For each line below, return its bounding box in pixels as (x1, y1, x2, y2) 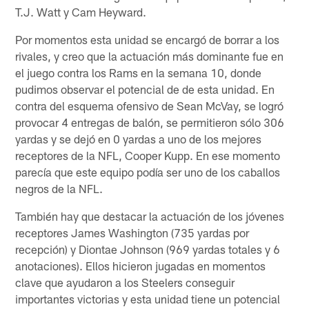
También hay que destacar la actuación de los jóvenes (15, 208, 285, 223)
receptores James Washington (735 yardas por (15, 225, 250, 239)
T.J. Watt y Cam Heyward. (15, 4, 147, 19)
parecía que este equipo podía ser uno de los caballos (15, 164, 281, 179)
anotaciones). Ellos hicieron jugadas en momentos (15, 258, 266, 272)
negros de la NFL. (15, 181, 103, 195)
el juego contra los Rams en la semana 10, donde (15, 65, 262, 79)
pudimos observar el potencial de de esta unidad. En (15, 81, 275, 96)
